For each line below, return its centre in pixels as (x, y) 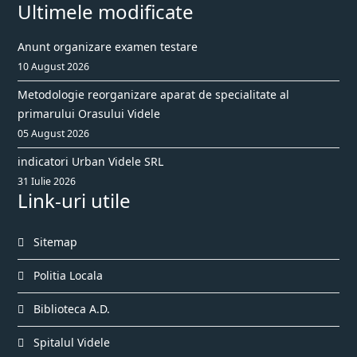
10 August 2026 (53, 67)
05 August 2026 (53, 134)
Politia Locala (67, 276)
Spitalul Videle (70, 343)
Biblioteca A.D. (70, 309)
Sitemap (54, 242)
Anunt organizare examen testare (108, 47)
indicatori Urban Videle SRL (90, 162)
